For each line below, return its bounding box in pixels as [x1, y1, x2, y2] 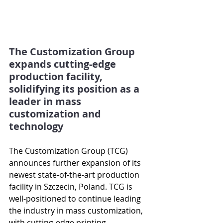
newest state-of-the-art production [9, 169, 141, 180]
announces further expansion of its [9, 157, 143, 168]
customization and [9, 107, 104, 120]
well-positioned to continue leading [9, 193, 143, 204]
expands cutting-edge [9, 57, 118, 71]
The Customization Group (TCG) [9, 145, 130, 156]
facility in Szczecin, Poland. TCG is [9, 181, 134, 192]
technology [9, 119, 63, 133]
